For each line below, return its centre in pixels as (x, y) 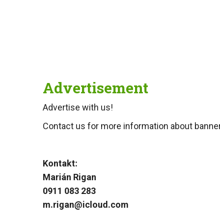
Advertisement (96, 88)
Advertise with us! (78, 108)
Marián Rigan (69, 177)
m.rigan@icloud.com (86, 205)
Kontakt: (60, 164)
